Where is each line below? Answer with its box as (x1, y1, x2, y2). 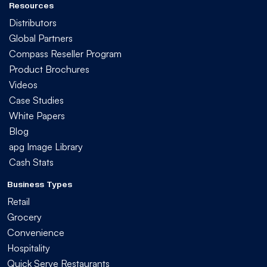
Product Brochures (9, 63, 89, 75)
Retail (7, 195, 30, 207)
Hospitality (7, 241, 50, 254)
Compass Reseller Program (9, 47, 122, 60)
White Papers (9, 109, 65, 122)
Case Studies (9, 94, 64, 106)
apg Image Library (9, 140, 83, 153)
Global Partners (9, 32, 73, 44)
